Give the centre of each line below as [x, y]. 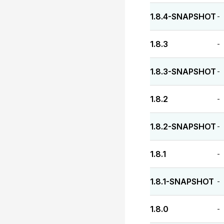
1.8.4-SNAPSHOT [183, 16]
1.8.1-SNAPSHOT [182, 181]
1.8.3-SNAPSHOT [183, 71]
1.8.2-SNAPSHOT [183, 126]
